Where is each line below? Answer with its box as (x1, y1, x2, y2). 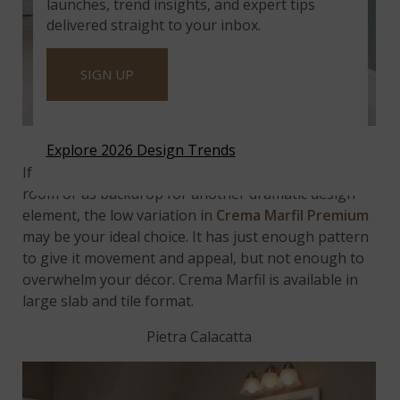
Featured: (89, 126, 156, 146)
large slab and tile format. (22, 290, 198, 311)
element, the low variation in (22, 204, 217, 225)
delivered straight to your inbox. (46, 14, 261, 35)
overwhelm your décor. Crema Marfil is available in (22, 269, 359, 289)
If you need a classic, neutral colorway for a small (22, 162, 349, 182)
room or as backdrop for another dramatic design (22, 183, 356, 204)
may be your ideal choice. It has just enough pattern (22, 226, 370, 246)
